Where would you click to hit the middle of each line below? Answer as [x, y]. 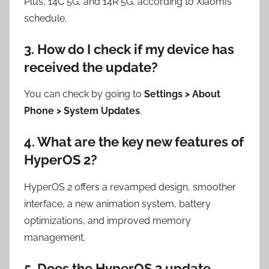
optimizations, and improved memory [107, 220]
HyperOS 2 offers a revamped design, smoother [130, 187]
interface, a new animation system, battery [117, 204]
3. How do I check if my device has [129, 49]
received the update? [91, 67]
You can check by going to [84, 94]
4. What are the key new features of [134, 142]
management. [55, 237]
